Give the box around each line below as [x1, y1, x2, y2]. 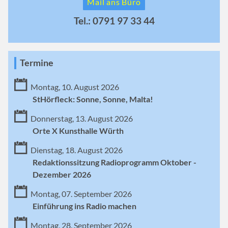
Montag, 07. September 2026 [31, 188, 132, 198]
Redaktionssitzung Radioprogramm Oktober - [33, 157, 196, 167]
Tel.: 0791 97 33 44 [73, 14, 155, 26]
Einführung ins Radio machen [33, 201, 136, 211]
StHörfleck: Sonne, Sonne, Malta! [33, 94, 153, 104]
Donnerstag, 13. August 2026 [31, 113, 133, 123]
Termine [19, 58, 53, 69]
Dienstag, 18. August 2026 [31, 145, 123, 155]
